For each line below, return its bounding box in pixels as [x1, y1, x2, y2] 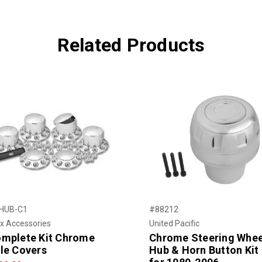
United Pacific [149, 218, 199, 228]
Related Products [57, 33, 205, 56]
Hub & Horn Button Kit [149, 243, 259, 256]
